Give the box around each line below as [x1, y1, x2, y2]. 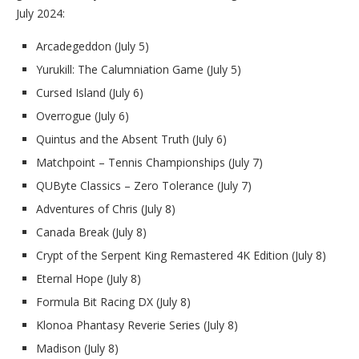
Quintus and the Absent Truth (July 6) [36, 131, 227, 147]
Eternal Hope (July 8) [36, 270, 141, 286]
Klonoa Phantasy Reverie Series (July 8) [36, 317, 238, 333]
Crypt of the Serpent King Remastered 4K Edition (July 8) [36, 247, 326, 263]
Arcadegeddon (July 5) [36, 38, 149, 54]
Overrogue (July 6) [36, 107, 129, 123]
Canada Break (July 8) [36, 224, 147, 240]
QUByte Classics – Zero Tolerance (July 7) [36, 177, 252, 193]
